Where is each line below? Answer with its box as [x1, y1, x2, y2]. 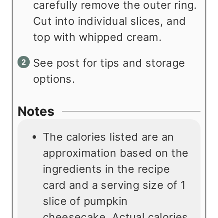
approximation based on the [43, 146, 189, 160]
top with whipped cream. [33, 31, 162, 44]
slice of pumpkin [43, 195, 128, 208]
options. [33, 73, 75, 86]
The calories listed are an [43, 130, 174, 144]
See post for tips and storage [33, 56, 185, 70]
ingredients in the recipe [43, 163, 170, 176]
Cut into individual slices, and [33, 15, 186, 28]
